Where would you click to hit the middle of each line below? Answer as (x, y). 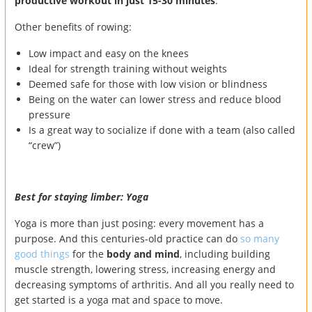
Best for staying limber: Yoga (81, 196)
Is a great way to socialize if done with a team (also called (162, 130)
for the (88, 253)
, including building (225, 253)
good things (42, 253)
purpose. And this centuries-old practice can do (127, 238)
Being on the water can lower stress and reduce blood (155, 99)
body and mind (143, 253)
